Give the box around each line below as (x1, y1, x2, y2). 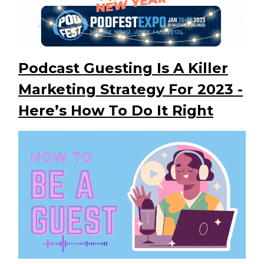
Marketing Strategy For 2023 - (18, 81, 243, 98)
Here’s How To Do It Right (18, 102, 213, 120)
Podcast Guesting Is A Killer (18, 60, 228, 77)
